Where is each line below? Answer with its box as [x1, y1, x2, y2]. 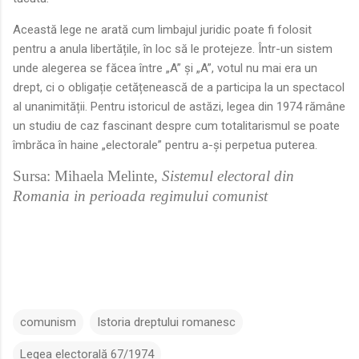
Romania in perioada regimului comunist [13, 187, 268, 204]
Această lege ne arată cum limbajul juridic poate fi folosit [13, 22, 312, 37]
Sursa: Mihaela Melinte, [13, 167, 162, 184]
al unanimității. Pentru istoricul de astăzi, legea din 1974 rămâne [13, 99, 345, 114]
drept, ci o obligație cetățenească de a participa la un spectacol [13, 79, 345, 95]
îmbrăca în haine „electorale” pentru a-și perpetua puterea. [13, 137, 317, 152]
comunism [20, 314, 76, 329]
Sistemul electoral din [162, 167, 294, 184]
